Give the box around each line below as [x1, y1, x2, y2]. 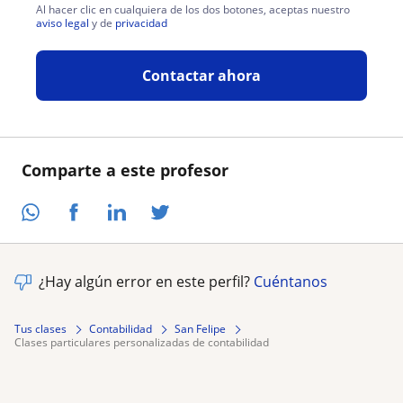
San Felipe [175, 321, 226, 337]
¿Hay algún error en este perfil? [39, 272, 254, 292]
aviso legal [36, 14, 89, 31]
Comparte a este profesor [22, 158, 228, 181]
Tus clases [14, 321, 67, 337]
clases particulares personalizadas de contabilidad [22, 335, 269, 351]
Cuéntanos [254, 272, 327, 292]
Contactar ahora [141, 65, 261, 85]
